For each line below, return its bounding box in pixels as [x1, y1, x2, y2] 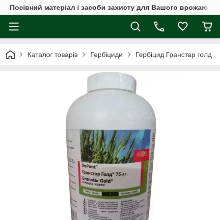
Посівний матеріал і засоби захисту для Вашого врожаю [10, 3, 208, 11]
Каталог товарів [27, 51, 78, 58]
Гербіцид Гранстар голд [136, 51, 212, 58]
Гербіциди [90, 51, 123, 58]
